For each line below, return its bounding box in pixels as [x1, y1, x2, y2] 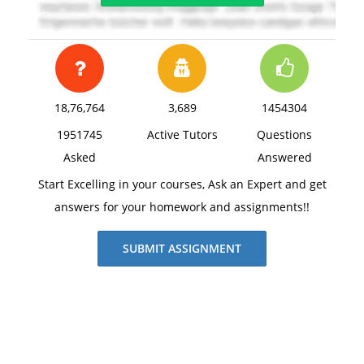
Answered [257, 149, 312, 165]
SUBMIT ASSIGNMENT [123, 240, 241, 256]
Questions [257, 127, 312, 142]
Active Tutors [146, 127, 218, 142]
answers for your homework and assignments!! [54, 199, 310, 214]
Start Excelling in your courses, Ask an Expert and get [37, 176, 327, 192]
